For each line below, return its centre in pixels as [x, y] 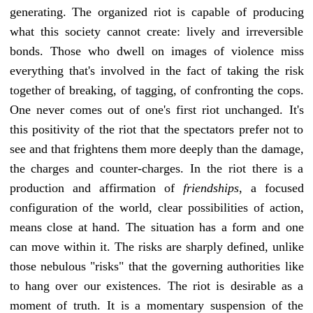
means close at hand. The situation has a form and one [156, 227]
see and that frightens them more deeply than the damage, [156, 148]
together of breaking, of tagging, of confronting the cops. [156, 90]
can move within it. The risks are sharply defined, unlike [156, 246]
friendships [211, 188]
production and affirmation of [96, 188]
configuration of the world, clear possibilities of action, [156, 207]
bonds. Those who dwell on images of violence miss [156, 51]
